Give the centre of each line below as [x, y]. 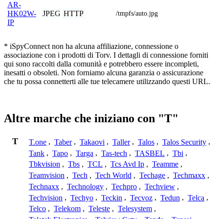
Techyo [82, 197]
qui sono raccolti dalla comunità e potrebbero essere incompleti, [101, 64]
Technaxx [44, 186]
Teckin [112, 197]
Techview [160, 186]
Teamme [165, 164]
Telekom [67, 209]
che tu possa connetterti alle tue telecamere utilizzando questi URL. [107, 81]
